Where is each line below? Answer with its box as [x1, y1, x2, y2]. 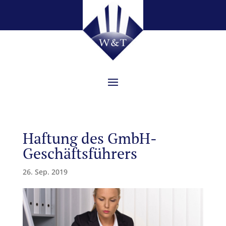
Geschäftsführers [22, 143, 137, 163]
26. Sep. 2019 [22, 167, 68, 177]
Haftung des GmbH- [22, 128, 157, 148]
